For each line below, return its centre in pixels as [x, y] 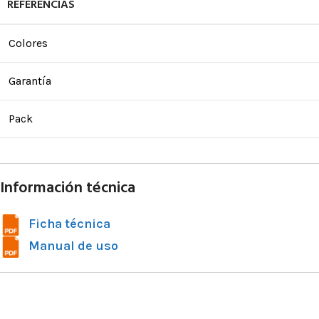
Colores [28, 43]
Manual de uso [73, 246]
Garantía [30, 81]
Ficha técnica [69, 224]
